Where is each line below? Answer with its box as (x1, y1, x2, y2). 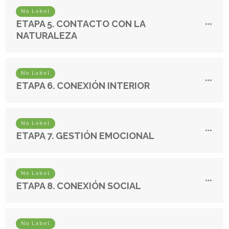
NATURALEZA (16, 30, 77, 41)
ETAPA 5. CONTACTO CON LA (16, 18, 145, 29)
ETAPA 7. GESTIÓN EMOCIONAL (16, 130, 154, 141)
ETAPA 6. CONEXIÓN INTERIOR (16, 80, 150, 91)
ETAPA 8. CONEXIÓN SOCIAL (16, 180, 141, 191)
